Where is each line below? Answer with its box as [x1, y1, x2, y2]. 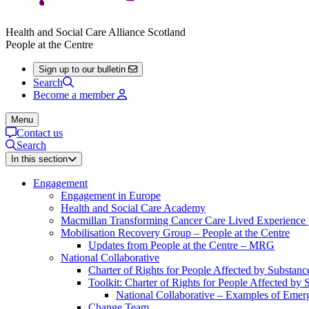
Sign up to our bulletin [39, 63, 126, 74]
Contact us [17, 126, 63, 139]
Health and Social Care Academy [61, 201, 206, 214]
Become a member [33, 88, 114, 101]
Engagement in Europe [61, 189, 161, 201]
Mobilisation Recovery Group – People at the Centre [61, 226, 290, 239]
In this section [11, 153, 68, 164]
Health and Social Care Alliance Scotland [6, 26, 186, 38]
